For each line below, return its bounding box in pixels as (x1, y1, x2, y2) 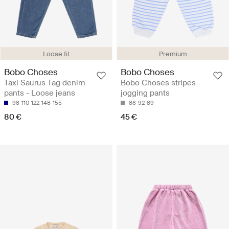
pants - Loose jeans (4, 87, 75, 98)
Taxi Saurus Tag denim (4, 77, 85, 88)
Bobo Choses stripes (121, 77, 196, 88)
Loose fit (43, 49, 70, 58)
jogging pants (121, 87, 170, 98)
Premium (158, 49, 187, 58)
